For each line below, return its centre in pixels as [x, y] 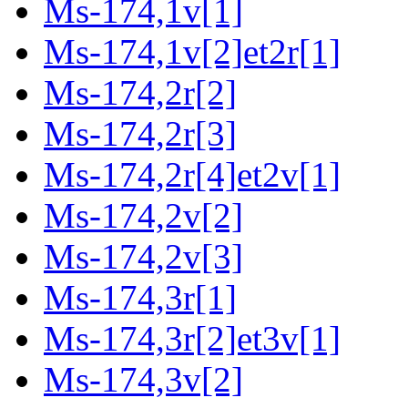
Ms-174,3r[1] [140, 298]
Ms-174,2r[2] [140, 93]
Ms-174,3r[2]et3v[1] [192, 339]
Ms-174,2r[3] [140, 134]
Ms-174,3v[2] [143, 380]
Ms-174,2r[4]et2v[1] [192, 175]
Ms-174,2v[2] [143, 216]
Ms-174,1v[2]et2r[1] [192, 52]
